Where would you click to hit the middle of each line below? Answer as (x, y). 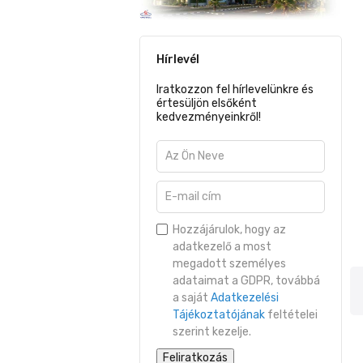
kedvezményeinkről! (209, 117)
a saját (192, 298)
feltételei (291, 315)
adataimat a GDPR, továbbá (246, 281)
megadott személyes (229, 264)
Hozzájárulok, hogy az (229, 230)
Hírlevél (178, 60)
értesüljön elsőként (207, 104)
